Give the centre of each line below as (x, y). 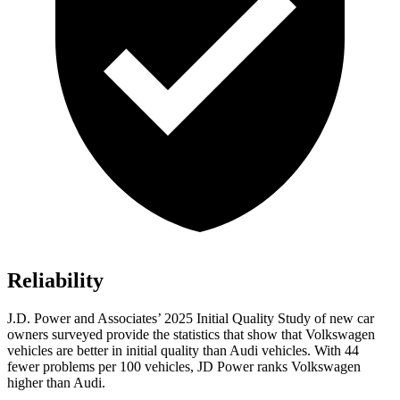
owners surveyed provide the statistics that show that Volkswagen (191, 335)
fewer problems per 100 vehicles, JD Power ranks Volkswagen (184, 367)
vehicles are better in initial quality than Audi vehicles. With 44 (183, 351)
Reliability (55, 281)
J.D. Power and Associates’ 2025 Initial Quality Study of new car (191, 319)
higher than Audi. (56, 383)
